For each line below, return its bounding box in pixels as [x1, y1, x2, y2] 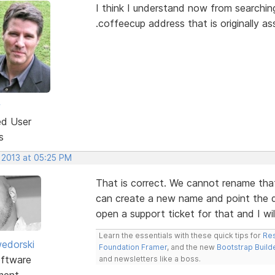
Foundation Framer [98, 242, 167, 252]
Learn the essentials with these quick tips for [98, 230, 263, 240]
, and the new [166, 242, 217, 252]
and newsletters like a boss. [98, 254, 201, 263]
